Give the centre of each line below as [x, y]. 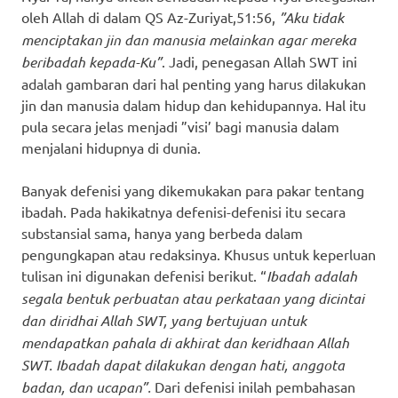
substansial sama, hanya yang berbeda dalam [162, 232]
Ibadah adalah [312, 275]
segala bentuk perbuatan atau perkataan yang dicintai [193, 298]
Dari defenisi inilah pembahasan [253, 386]
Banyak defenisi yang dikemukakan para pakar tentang [193, 190]
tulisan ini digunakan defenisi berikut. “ [144, 275]
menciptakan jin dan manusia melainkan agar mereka [189, 39]
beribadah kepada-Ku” [92, 61]
